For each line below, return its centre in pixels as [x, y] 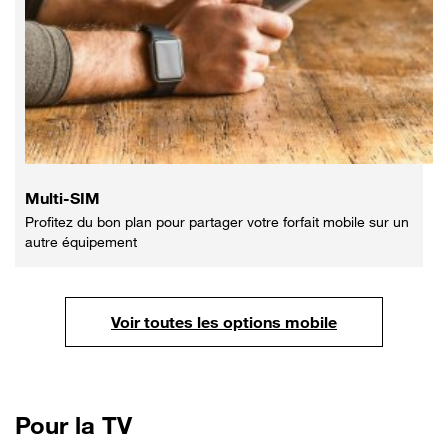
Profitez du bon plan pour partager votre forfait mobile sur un [217, 221]
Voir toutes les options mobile [224, 321]
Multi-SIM [62, 197]
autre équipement [81, 241]
